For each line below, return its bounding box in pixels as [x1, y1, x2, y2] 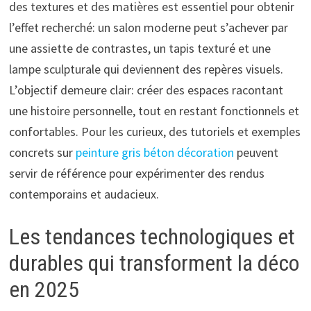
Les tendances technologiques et [8, 223, 295, 250]
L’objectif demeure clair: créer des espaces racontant [8, 81, 283, 98]
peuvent [233, 144, 278, 160]
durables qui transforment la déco [8, 249, 299, 276]
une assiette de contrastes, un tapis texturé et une [8, 40, 271, 56]
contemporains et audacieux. [8, 185, 159, 202]
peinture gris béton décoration [75, 144, 234, 160]
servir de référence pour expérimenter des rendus [8, 165, 264, 181]
